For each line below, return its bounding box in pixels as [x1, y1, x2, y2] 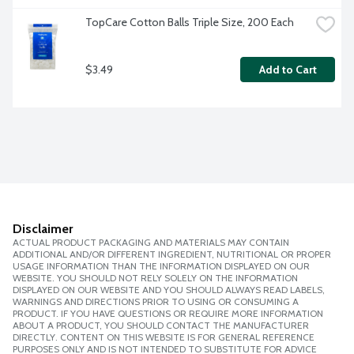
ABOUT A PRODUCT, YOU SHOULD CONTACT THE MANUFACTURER [13, 319, 309, 332]
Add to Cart [258, 62, 317, 77]
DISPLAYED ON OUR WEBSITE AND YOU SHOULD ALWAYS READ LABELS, [13, 284, 325, 296]
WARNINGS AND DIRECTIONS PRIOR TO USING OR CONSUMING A [13, 296, 299, 308]
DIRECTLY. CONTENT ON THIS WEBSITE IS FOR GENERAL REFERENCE [13, 331, 314, 344]
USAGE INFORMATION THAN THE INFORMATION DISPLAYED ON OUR [13, 260, 310, 273]
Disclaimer [13, 221, 73, 237]
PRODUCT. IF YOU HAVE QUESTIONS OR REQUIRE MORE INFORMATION [13, 307, 323, 320]
